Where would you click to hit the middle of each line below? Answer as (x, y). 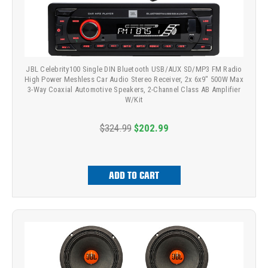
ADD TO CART (134, 176)
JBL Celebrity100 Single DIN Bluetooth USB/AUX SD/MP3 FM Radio (134, 69)
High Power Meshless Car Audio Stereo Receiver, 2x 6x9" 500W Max (134, 80)
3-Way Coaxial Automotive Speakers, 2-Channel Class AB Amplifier (134, 90)
